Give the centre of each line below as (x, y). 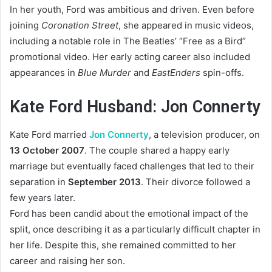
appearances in (44, 73)
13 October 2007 (47, 150)
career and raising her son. (67, 260)
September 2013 (104, 182)
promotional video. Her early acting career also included (130, 57)
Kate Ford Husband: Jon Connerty (135, 107)
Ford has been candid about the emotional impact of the (129, 213)
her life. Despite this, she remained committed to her (123, 245)
